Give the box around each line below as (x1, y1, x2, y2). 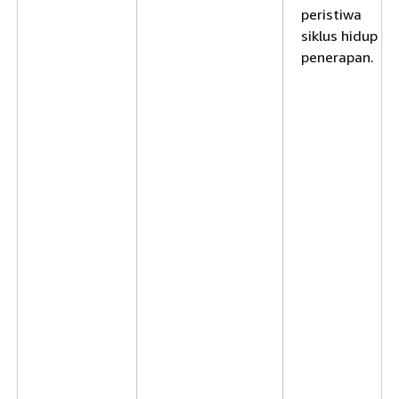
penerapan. (301, 48, 374, 66)
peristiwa (301, 5, 362, 23)
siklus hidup (301, 27, 378, 45)
